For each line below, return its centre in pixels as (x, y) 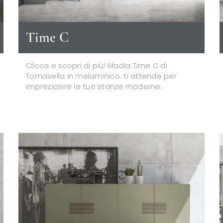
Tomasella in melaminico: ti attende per (101, 76)
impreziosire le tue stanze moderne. (94, 86)
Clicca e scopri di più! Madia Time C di (97, 65)
